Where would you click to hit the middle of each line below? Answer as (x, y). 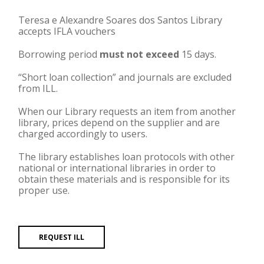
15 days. (198, 54)
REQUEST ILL (62, 237)
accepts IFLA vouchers (67, 31)
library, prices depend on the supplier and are (119, 122)
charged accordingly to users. (83, 133)
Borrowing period (59, 54)
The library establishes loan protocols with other (126, 156)
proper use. (44, 190)
